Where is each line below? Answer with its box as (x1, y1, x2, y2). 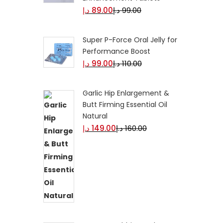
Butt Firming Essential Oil (83, 100, 167, 110)
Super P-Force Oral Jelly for (83, 35, 177, 45)
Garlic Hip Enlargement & (83, 88, 169, 98)
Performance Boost (83, 46, 150, 56)
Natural (83, 111, 108, 121)
